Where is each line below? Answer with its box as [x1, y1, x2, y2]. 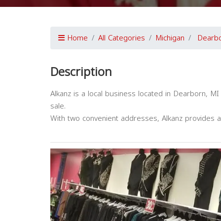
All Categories [98, 31, 145, 45]
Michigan [155, 31, 184, 45]
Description [50, 60, 112, 83]
